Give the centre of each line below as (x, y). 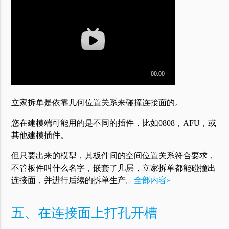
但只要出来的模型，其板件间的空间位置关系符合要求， (114, 156)
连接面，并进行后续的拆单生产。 (73, 180)
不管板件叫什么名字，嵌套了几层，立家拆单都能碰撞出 (114, 168)
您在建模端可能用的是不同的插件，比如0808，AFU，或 (114, 123)
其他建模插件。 (40, 135)
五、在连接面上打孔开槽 (85, 213)
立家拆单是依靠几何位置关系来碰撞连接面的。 (97, 103)
